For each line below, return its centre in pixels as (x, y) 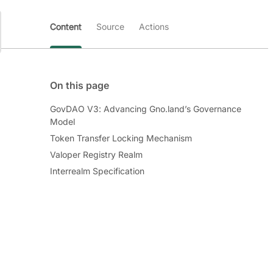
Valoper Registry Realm (96, 154)
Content (66, 27)
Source (110, 27)
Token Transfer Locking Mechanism (121, 138)
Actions (154, 27)
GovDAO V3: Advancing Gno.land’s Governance (145, 109)
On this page (79, 85)
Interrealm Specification (97, 171)
